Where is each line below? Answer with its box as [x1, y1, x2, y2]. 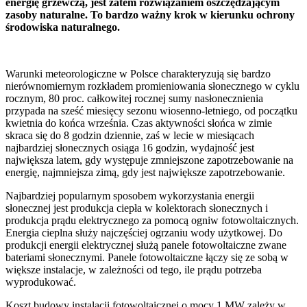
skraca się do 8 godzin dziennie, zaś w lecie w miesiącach [5, 130, 254, 142]
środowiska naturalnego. [5, 21, 123, 34]
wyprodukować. [5, 276, 76, 288]
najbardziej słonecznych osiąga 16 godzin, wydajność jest [5, 142, 254, 154]
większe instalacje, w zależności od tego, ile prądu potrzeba [5, 264, 262, 276]
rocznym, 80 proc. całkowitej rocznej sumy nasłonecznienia [5, 93, 263, 105]
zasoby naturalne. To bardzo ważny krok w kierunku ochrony [5, 9, 295, 21]
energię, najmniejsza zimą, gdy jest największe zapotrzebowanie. [5, 167, 285, 179]
